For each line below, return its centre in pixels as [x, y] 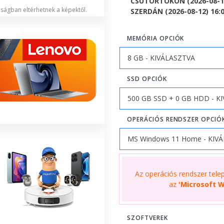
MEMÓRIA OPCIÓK [156, 38]
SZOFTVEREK [147, 217]
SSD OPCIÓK [147, 78]
